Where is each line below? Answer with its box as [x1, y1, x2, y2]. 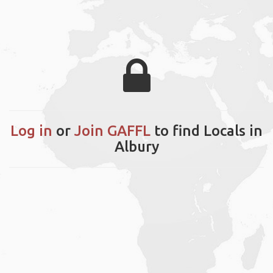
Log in [10, 122, 52, 139]
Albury [114, 138, 159, 155]
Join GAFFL [74, 122, 151, 139]
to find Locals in [151, 122, 263, 139]
